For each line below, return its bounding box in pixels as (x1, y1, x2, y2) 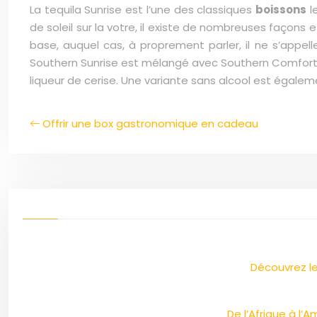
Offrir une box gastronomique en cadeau (42, 116, 258, 131)
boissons (255, 2, 307, 17)
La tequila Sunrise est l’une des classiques (30, 2, 256, 17)
